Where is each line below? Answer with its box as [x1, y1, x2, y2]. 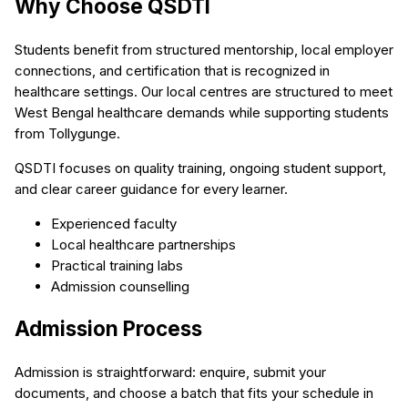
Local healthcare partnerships [51, 235, 236, 253]
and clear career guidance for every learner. [15, 179, 288, 198]
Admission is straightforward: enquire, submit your [15, 363, 326, 381]
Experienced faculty [51, 214, 177, 232]
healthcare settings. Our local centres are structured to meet [15, 82, 393, 100]
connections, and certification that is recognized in [15, 61, 330, 79]
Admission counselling [51, 277, 189, 295]
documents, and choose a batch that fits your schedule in [15, 384, 373, 402]
